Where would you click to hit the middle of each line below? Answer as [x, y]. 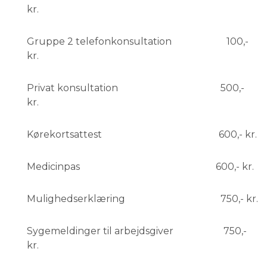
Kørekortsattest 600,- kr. [142, 134]
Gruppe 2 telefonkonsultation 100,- [138, 41]
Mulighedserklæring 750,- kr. [142, 198]
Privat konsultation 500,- [136, 88]
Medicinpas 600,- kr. [142, 166]
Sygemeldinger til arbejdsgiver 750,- [137, 231]
